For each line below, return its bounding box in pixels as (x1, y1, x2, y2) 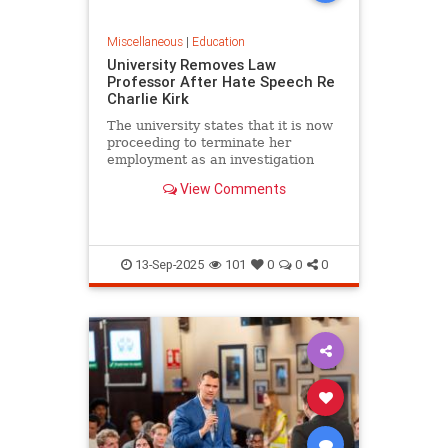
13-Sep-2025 (131, 255, 204, 273)
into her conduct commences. (106, 168, 298, 184)
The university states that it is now (106, 117, 333, 133)
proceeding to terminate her (106, 134, 291, 150)
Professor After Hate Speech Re (106, 71, 335, 91)
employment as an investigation (106, 151, 314, 167)
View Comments (176, 180, 286, 199)
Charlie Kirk (106, 88, 189, 108)
